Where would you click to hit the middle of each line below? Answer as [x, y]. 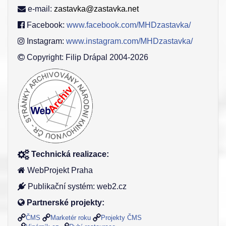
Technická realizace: [70, 154]
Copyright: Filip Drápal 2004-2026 [87, 58]
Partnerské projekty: [66, 203]
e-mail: [40, 9]
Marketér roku [71, 218]
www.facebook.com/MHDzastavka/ [129, 25]
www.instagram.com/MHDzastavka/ [129, 41]
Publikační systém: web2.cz [76, 187]
